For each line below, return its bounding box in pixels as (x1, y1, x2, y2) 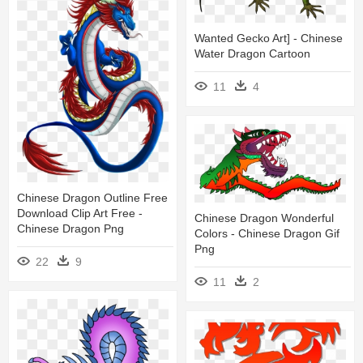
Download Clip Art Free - (17, 207, 143, 220)
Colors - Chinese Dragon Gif (194, 227, 340, 241)
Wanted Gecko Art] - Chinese (194, 32, 343, 45)
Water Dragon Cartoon (194, 47, 310, 61)
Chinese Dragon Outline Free (17, 191, 168, 205)
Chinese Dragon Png (17, 222, 124, 236)
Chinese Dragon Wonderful (194, 211, 334, 225)
